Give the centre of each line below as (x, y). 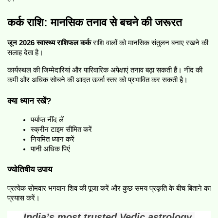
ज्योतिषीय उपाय (30, 170)
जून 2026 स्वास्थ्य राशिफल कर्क (49, 43)
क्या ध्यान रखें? (29, 100)
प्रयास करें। (24, 198)
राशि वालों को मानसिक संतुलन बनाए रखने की (150, 43)
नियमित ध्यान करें (54, 139)
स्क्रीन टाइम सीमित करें (61, 129)
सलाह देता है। (25, 53)
